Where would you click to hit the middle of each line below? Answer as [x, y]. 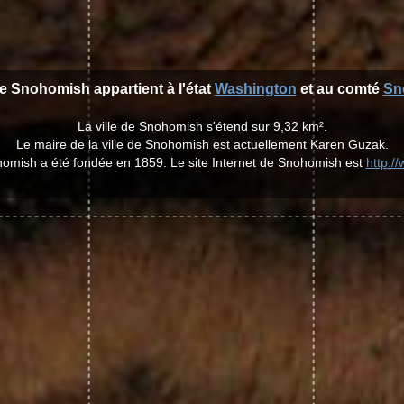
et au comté [340, 89]
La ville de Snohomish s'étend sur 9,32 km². [202, 126]
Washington [255, 89]
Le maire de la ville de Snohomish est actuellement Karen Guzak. [202, 144]
